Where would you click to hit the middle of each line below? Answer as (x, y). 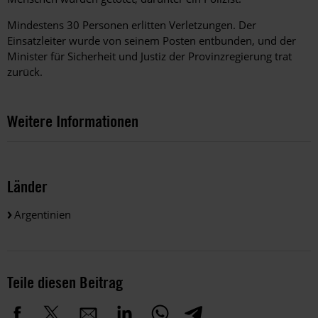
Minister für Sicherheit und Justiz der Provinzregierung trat (149, 56)
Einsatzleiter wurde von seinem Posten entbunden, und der (152, 41)
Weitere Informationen (73, 121)
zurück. (25, 72)
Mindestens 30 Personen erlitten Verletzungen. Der (132, 25)
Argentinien (43, 214)
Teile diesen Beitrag (65, 282)
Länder (27, 186)
